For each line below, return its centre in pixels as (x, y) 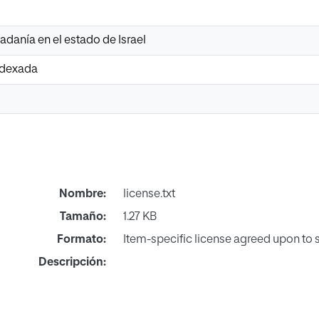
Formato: (81, 240)
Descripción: (72, 262)
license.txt (149, 194)
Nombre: (82, 194)
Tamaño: (83, 217)
